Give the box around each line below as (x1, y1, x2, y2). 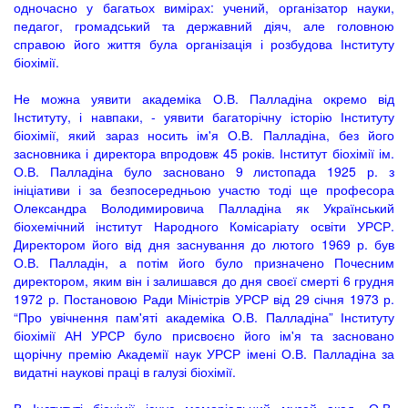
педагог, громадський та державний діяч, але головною (14, 16, 394, 35)
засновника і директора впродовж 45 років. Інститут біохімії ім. (14, 144, 394, 162)
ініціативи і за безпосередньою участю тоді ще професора (14, 180, 394, 199)
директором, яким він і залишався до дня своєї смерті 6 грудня (14, 271, 394, 290)
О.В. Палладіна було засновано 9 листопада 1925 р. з (14, 162, 394, 180)
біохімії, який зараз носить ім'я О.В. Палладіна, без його (14, 126, 394, 144)
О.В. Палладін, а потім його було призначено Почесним (14, 253, 394, 271)
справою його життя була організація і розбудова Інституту (14, 35, 394, 53)
